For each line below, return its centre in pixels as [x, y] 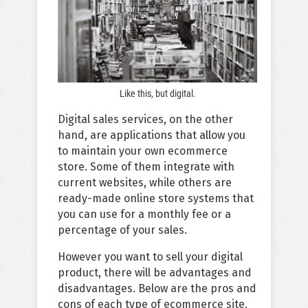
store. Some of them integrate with [146, 167]
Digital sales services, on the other [145, 120]
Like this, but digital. [157, 94]
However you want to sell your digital [150, 257]
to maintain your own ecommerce [143, 151]
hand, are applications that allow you [152, 135]
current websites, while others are [145, 183]
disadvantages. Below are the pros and [157, 289]
